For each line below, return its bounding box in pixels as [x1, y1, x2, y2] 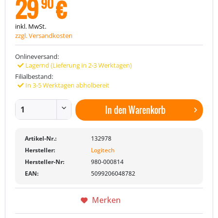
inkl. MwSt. [15, 22, 46, 31]
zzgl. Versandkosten [15, 31, 73, 40]
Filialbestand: [15, 72, 53, 81]
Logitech [91, 146, 115, 154]
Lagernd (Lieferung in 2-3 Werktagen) [24, 61, 132, 70]
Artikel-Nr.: [25, 134, 56, 143]
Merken [91, 195, 121, 205]
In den [105, 103, 127, 116]
